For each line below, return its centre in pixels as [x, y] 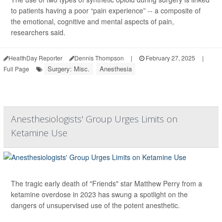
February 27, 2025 [170, 58]
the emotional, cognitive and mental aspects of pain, [92, 22]
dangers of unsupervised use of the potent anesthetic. [95, 205]
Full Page [16, 69]
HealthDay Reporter [35, 58]
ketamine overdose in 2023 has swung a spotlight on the [99, 194]
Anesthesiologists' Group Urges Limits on [94, 119]
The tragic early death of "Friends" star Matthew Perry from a [107, 184]
